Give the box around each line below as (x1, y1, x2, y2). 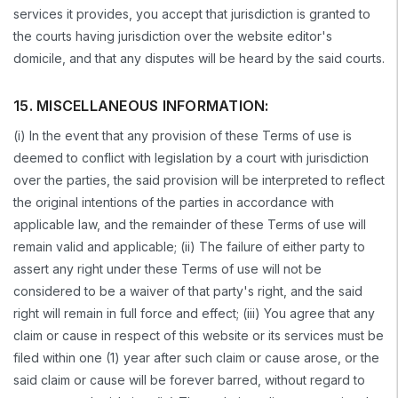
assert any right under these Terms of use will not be (13, 260, 322, 276)
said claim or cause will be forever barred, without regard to (13, 371, 365, 387)
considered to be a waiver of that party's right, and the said (13, 283, 362, 298)
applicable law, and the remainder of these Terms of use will (13, 216, 366, 232)
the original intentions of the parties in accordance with (13, 194, 334, 210)
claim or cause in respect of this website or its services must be (13, 327, 384, 343)
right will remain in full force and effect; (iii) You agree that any (13, 305, 375, 321)
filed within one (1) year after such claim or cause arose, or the (13, 349, 379, 365)
